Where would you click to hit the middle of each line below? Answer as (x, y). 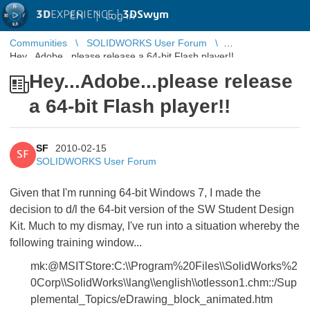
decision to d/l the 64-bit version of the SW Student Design (152, 209)
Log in (120, 16)
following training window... (76, 243)
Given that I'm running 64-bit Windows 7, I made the (135, 193)
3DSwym (146, 15)
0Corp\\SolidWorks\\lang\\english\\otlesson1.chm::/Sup (164, 283)
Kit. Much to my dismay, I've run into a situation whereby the (155, 226)
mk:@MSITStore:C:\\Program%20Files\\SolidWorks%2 (164, 266)
